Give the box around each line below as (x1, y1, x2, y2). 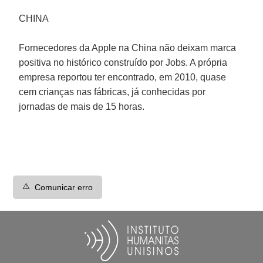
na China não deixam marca (119, 42, 237, 53)
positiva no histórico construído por (19, 57, 166, 68)
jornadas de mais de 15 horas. (19, 101, 145, 112)
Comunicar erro (35, 182, 93, 192)
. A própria (186, 57, 228, 68)
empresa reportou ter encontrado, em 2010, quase (19, 72, 227, 82)
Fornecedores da (19, 42, 92, 53)
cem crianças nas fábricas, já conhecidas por (19, 86, 206, 97)
